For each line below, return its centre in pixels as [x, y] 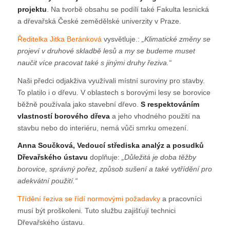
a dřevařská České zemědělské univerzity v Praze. [99, 21]
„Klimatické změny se [176, 39]
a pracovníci [181, 199]
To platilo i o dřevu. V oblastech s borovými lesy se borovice [114, 92]
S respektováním [170, 104]
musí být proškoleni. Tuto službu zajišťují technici [96, 211]
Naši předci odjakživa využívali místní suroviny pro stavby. [111, 80]
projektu [32, 9]
